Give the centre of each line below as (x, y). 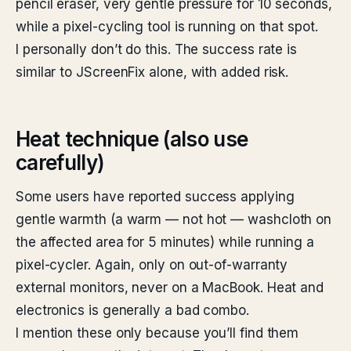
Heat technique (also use (132, 139)
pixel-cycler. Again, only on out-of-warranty (152, 265)
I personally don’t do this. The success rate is (157, 49)
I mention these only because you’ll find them (157, 333)
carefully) (60, 163)
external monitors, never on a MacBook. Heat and (170, 288)
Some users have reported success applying (155, 197)
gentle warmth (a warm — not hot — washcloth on (174, 219)
